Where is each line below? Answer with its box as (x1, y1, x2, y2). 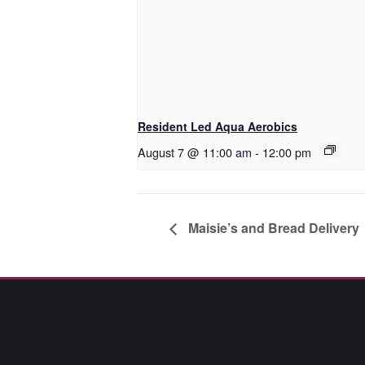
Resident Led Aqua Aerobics (138, 118, 297, 135)
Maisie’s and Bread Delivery (185, 218, 359, 238)
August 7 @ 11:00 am (138, 143, 252, 161)
